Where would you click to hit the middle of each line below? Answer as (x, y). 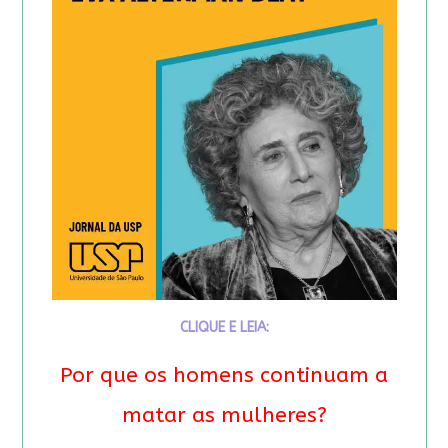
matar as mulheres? (224, 415)
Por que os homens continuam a (224, 375)
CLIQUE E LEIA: (224, 327)
